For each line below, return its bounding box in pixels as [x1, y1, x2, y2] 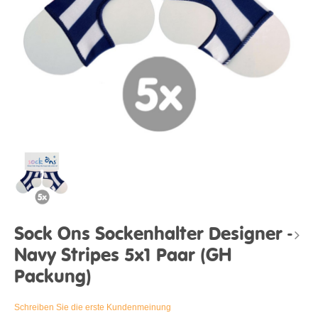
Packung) [14, 268, 92, 287]
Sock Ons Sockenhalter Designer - [14, 225, 292, 245]
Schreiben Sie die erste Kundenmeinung [14, 302, 171, 313]
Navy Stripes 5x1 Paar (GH [14, 246, 231, 266]
